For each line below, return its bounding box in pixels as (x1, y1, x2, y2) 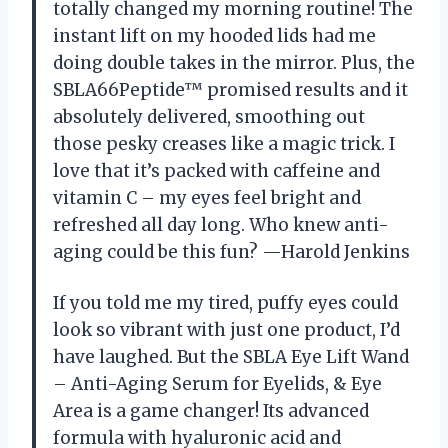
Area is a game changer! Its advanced (53, 399, 369, 422)
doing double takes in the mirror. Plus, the (53, 51, 415, 74)
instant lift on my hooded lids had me (53, 24, 376, 47)
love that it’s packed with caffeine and (53, 159, 380, 182)
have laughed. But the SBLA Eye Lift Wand (53, 345, 409, 368)
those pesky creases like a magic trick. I (53, 132, 395, 155)
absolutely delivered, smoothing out (53, 105, 365, 128)
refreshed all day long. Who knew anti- (53, 213, 389, 236)
